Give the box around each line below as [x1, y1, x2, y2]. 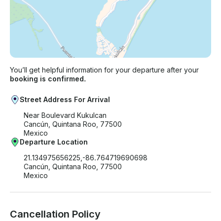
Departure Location [20, 138, 88, 147]
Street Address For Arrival [20, 95, 110, 104]
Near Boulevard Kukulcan [24, 111, 107, 120]
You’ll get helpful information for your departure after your [10, 66, 199, 74]
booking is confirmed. [10, 74, 86, 83]
